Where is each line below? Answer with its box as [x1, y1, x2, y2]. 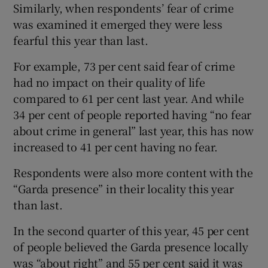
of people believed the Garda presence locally [13, 238, 248, 254]
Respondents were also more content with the [13, 164, 253, 180]
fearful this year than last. [13, 32, 148, 48]
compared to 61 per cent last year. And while [13, 90, 244, 106]
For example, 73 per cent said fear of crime [13, 57, 235, 74]
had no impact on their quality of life [13, 74, 205, 90]
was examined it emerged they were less [13, 16, 223, 32]
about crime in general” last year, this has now [13, 122, 254, 138]
